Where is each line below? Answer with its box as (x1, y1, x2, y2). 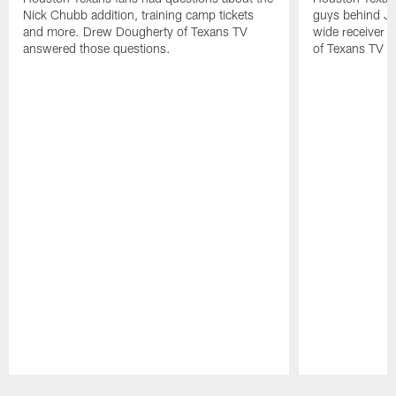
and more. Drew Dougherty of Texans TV (23, 23, 248, 39)
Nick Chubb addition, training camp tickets (23, 6, 255, 22)
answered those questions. (23, 40, 171, 56)
